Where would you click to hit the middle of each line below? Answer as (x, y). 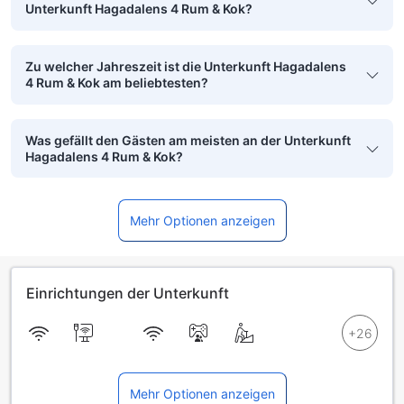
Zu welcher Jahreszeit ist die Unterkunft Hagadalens (186, 66)
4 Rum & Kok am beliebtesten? (117, 82)
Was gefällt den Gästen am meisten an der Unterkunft (188, 140)
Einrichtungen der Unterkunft (128, 294)
